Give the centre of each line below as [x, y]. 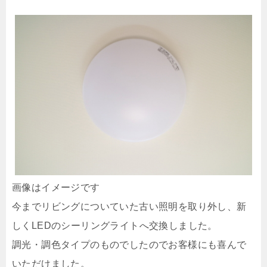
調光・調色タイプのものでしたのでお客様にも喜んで [129, 244]
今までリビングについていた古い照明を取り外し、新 [129, 206]
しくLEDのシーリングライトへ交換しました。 [115, 225]
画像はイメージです [56, 187]
